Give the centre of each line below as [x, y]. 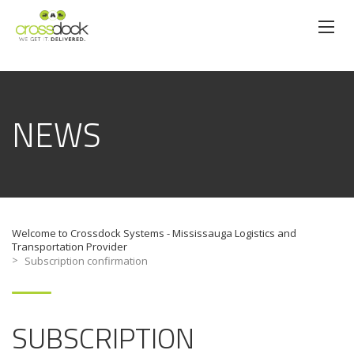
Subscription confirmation [86, 261]
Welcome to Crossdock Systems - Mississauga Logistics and [154, 233]
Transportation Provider [70, 247]
